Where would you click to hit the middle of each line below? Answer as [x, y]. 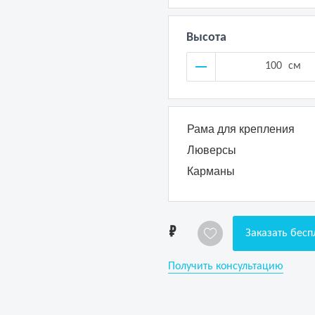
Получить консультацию [226, 266]
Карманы [211, 171]
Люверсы [212, 150]
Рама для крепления [241, 129]
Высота [206, 38]
